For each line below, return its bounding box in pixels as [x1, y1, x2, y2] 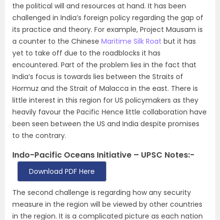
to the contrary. [12, 131, 66, 140]
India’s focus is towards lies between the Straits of [12, 72, 183, 82]
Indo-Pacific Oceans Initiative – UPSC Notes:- [12, 149, 194, 161]
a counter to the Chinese [12, 36, 101, 46]
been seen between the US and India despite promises [12, 119, 199, 129]
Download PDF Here [29, 166, 95, 176]
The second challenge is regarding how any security [12, 188, 191, 197]
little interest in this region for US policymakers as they [12, 95, 198, 105]
